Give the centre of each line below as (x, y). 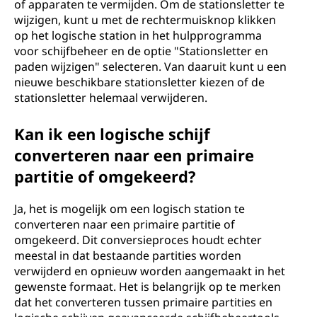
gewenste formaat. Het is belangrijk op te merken (148, 287)
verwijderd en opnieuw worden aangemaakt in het (150, 271)
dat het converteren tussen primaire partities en (143, 302)
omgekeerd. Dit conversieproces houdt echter (138, 240)
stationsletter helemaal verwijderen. (111, 98)
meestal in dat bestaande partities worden (128, 255)
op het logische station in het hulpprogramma (138, 35)
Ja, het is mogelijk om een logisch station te (129, 209)
